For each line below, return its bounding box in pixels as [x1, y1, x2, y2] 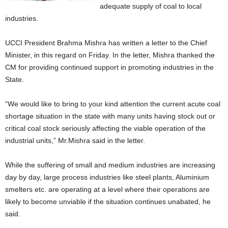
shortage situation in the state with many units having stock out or [5, 112, 215, 120]
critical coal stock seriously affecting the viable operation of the [5, 124, 206, 132]
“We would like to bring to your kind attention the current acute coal [5, 100, 220, 108]
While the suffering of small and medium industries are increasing [5, 161, 215, 169]
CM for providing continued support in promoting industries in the [5, 63, 214, 71]
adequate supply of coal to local [100, 2, 202, 10]
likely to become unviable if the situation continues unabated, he [5, 197, 211, 206]
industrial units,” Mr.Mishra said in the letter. [5, 136, 145, 145]
